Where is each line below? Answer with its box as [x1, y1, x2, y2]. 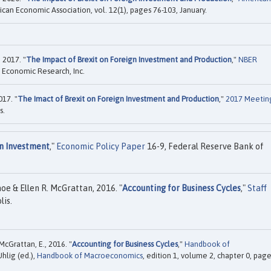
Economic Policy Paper [56, 142, 145, 152]
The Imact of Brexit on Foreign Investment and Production [18, 94, 219, 104]
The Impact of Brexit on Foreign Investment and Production [26, 55, 232, 65]
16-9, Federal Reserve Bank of [145, 142, 264, 152]
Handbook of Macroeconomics [37, 250, 143, 260]
